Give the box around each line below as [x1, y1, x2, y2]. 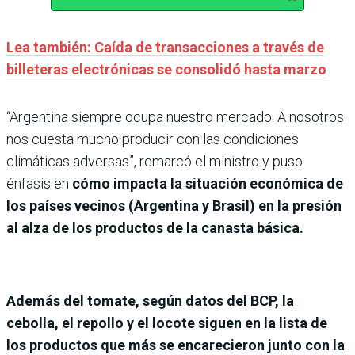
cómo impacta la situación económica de [72, 175, 343, 193]
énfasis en [6, 175, 72, 193]
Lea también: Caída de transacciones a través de [6, 39, 324, 56]
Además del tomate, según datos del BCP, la [6, 292, 294, 310]
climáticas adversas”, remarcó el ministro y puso [6, 153, 303, 170]
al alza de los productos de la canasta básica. [6, 219, 303, 237]
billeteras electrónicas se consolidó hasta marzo [6, 61, 326, 78]
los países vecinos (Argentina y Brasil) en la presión [6, 197, 342, 215]
